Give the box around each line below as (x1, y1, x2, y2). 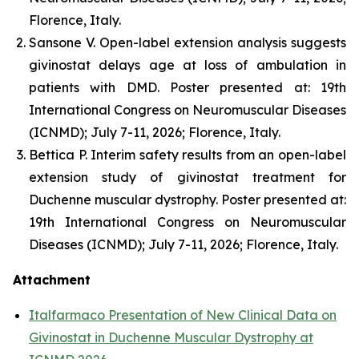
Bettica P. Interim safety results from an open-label (29, 147, 346, 163)
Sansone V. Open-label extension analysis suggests (29, 34, 346, 50)
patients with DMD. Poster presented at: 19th (29, 79, 346, 95)
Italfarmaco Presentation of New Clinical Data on (29, 307, 337, 323)
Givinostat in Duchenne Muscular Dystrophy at (29, 329, 313, 345)
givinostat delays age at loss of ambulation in (29, 57, 346, 73)
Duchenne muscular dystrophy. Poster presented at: (29, 192, 346, 208)
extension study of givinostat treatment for (29, 169, 346, 185)
